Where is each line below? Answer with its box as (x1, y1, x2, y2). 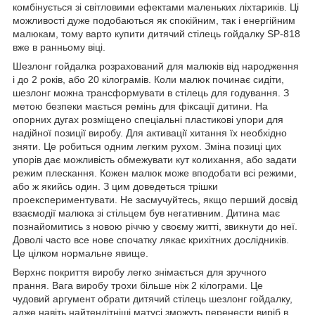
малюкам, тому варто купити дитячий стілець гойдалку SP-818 (13, 27, 300, 39)
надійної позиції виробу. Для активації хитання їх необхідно (13, 127, 287, 139)
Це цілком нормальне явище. (13, 247, 148, 259)
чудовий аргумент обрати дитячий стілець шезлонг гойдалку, (13, 292, 292, 304)
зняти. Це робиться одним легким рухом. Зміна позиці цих (13, 140, 281, 152)
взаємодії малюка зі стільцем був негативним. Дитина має (13, 207, 280, 219)
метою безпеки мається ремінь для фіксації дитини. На (13, 100, 268, 112)
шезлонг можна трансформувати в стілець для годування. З (13, 86, 289, 98)
